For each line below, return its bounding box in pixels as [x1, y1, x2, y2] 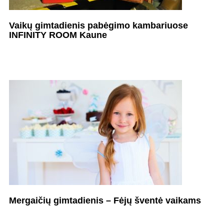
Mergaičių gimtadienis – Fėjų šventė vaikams [8, 195, 201, 205]
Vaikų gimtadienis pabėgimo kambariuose [8, 20, 188, 30]
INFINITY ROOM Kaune [8, 29, 107, 40]
